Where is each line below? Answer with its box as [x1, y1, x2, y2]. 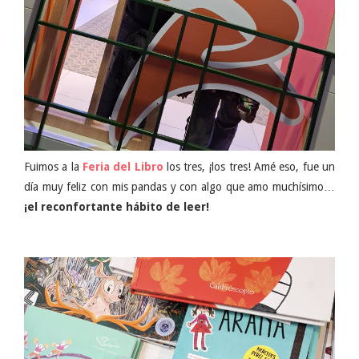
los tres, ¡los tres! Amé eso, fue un [163, 160, 336, 174]
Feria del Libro [82, 160, 163, 174]
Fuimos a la [24, 160, 83, 174]
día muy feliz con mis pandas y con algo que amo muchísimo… [24, 180, 335, 194]
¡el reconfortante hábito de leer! [24, 200, 209, 214]
